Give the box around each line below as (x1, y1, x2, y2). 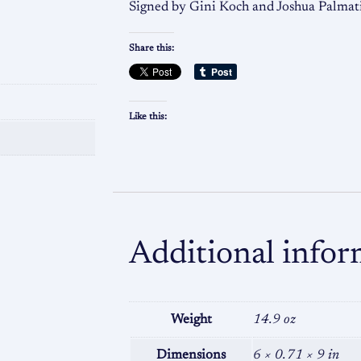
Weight (170, 313, 212, 326)
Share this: (129, 43, 174, 53)
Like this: (129, 112, 167, 122)
